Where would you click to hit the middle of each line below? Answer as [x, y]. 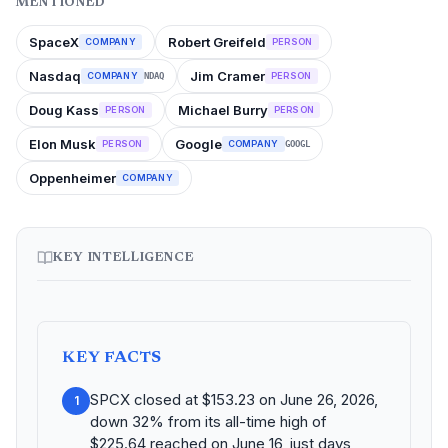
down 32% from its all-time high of [208, 421]
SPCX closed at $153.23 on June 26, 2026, [234, 399]
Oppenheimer [72, 178]
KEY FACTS [112, 358]
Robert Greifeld [216, 42]
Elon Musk [62, 144]
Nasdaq [55, 76]
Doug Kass [64, 110]
